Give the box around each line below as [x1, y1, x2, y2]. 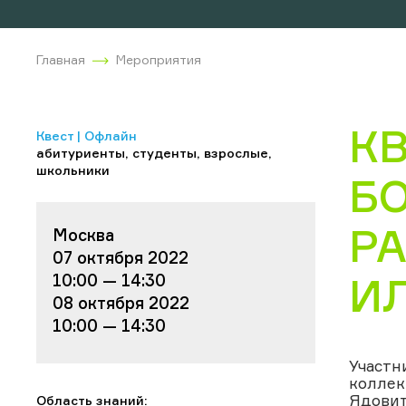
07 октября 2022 [53, 246, 188, 267]
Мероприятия [116, 51, 201, 67]
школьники [36, 161, 110, 178]
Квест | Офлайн [36, 127, 137, 143]
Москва [53, 224, 114, 245]
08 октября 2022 [53, 292, 189, 313]
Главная [36, 51, 85, 67]
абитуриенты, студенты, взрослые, [36, 144, 272, 160]
